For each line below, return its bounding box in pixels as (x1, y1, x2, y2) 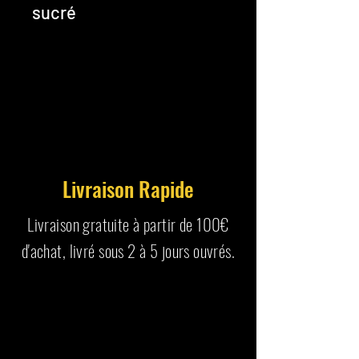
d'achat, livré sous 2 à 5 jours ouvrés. (21, 237, 236, 263)
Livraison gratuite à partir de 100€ (27, 211, 229, 236)
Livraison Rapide (63, 172, 194, 204)
